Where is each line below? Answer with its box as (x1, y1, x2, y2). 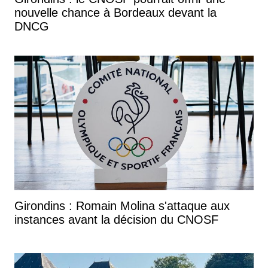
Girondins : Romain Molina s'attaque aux (14, 199, 230, 212)
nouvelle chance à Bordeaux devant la (14, 5, 217, 19)
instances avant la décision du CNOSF (14, 212, 218, 226)
